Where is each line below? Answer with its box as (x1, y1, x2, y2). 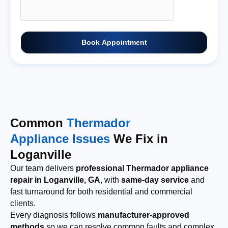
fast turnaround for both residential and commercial (10, 187, 192, 196)
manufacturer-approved (98, 211, 189, 220)
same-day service (121, 176, 189, 185)
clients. (10, 199, 36, 208)
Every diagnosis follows (10, 211, 98, 220)
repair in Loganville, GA (10, 176, 100, 185)
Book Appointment (81, 39, 147, 47)
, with (100, 176, 121, 185)
